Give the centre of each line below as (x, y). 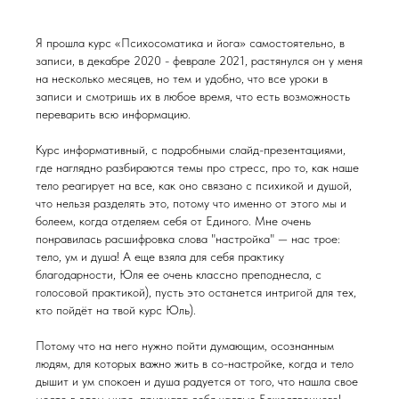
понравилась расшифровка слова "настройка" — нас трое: (188, 238)
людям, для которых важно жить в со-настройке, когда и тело (195, 363)
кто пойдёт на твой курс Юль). (116, 309)
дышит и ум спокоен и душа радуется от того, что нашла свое (197, 381)
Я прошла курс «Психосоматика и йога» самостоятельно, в (190, 42)
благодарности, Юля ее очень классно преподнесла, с (179, 274)
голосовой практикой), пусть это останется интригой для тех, (196, 292)
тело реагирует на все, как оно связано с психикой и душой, (194, 185)
